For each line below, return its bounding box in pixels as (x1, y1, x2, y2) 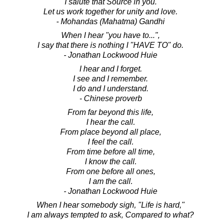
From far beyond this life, (68, 108, 153, 116)
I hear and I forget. (79, 64, 142, 73)
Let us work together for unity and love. (43, 7, 178, 16)
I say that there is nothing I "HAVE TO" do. (37, 40, 184, 49)
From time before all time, (66, 147, 155, 156)
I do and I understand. (73, 84, 148, 93)
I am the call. (88, 177, 133, 185)
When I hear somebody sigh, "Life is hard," (37, 200, 184, 209)
